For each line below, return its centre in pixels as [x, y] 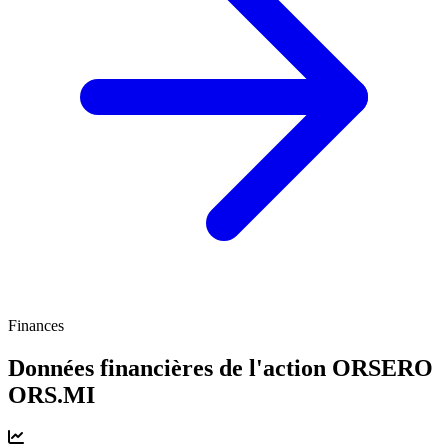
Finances [36, 325]
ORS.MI [51, 394]
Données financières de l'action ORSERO [220, 367]
